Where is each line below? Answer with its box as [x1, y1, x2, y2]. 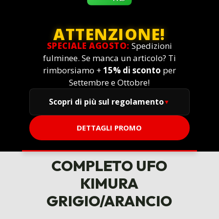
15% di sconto [103, 65, 161, 76]
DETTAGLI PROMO [77, 123, 142, 133]
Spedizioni [129, 40, 172, 52]
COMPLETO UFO [51, 156, 168, 175]
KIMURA [80, 174, 139, 193]
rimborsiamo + [43, 65, 103, 76]
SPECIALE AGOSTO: [46, 40, 130, 52]
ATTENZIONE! [53, 23, 166, 45]
